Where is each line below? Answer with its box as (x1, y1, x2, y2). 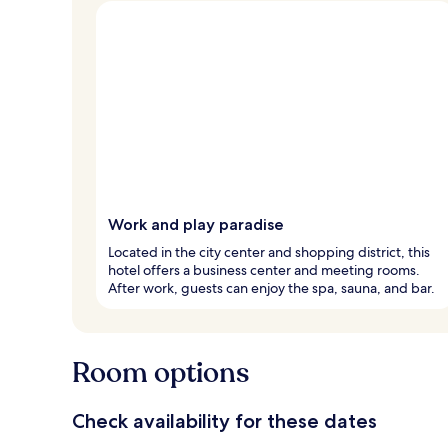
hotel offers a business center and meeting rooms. (108, 260, 420, 279)
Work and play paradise (108, 214, 284, 234)
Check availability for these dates (72, 408, 377, 433)
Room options (72, 353, 249, 392)
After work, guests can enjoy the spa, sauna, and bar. (108, 278, 435, 297)
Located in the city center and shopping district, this (108, 242, 430, 261)
